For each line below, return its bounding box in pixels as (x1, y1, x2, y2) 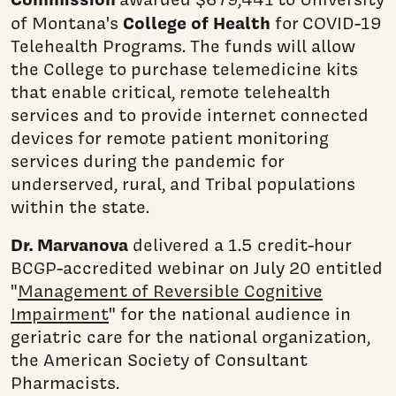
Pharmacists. (11, 370, 119, 394)
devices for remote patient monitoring (11, 126, 329, 149)
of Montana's (11, 11, 118, 34)
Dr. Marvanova (11, 232, 128, 256)
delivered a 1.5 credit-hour (128, 232, 352, 256)
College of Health (118, 10, 275, 34)
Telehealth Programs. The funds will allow (11, 34, 355, 57)
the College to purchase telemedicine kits (11, 57, 358, 80)
